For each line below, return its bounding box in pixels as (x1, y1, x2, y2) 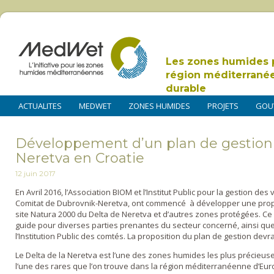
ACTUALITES (18, 100, 62, 111)
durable (166, 83, 206, 94)
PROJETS (207, 100, 239, 111)
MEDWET (79, 100, 111, 111)
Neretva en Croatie (15, 150, 144, 167)
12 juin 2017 (15, 169, 56, 179)
